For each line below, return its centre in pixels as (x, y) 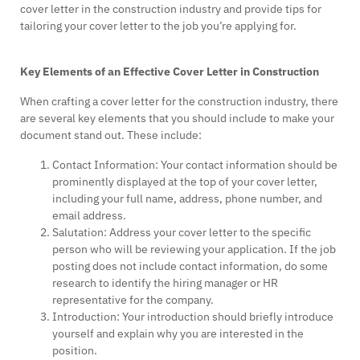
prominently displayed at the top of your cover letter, (185, 182)
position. (75, 351)
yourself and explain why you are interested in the (178, 334)
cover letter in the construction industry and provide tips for (171, 9)
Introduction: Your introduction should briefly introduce (193, 317)
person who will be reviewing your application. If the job (194, 250)
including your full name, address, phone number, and (187, 199)
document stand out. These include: (111, 135)
